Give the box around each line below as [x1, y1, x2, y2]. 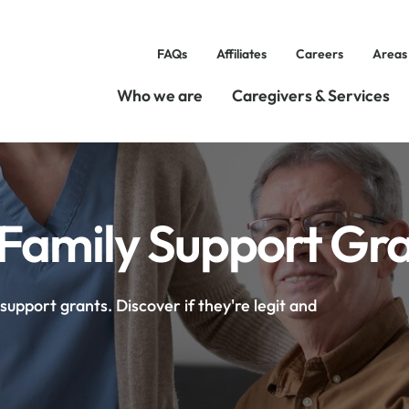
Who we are [116, 85, 203, 106]
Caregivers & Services [231, 85, 390, 106]
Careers [295, 46, 343, 62]
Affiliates [215, 46, 267, 62]
